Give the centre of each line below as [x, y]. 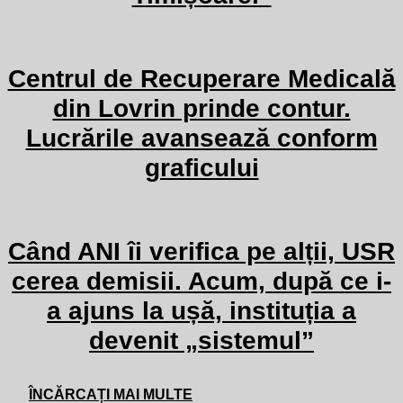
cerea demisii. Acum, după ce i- [201, 281]
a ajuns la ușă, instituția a [201, 311]
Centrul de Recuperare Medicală [201, 79]
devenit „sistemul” [201, 340]
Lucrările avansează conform [201, 138]
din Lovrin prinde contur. [201, 108]
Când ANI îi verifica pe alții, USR [201, 251]
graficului [201, 168]
